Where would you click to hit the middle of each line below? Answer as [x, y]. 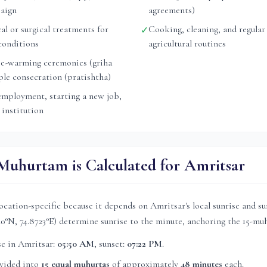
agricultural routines [187, 44]
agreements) [172, 10]
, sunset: [111, 244]
